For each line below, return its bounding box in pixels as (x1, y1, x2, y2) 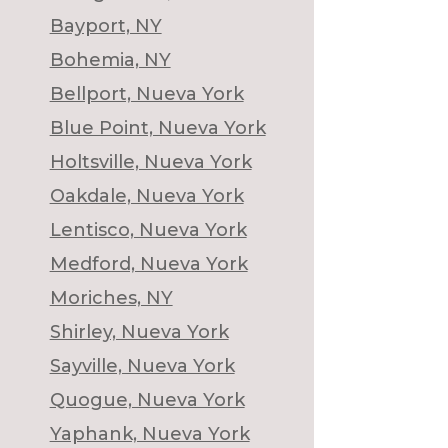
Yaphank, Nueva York (49, 422, 250, 445)
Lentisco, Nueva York (49, 218, 247, 241)
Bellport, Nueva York (49, 82, 244, 105)
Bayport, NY (49, 14, 162, 37)
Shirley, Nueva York (49, 320, 229, 343)
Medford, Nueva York (49, 252, 248, 275)
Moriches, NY (49, 286, 173, 309)
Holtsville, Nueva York (49, 150, 252, 173)
